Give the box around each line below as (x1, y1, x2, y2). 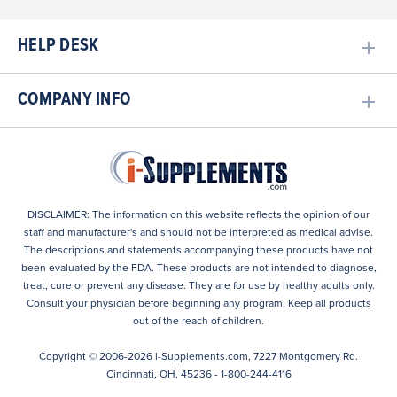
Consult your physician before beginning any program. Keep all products (26, 296, 371, 309)
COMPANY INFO (18, 88, 130, 112)
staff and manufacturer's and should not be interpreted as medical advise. (24, 225, 373, 238)
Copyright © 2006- (39, 349, 128, 362)
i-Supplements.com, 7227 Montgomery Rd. (152, 349, 358, 362)
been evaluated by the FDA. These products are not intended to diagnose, (20, 261, 377, 274)
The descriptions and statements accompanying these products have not (24, 243, 373, 256)
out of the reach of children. (133, 314, 264, 327)
